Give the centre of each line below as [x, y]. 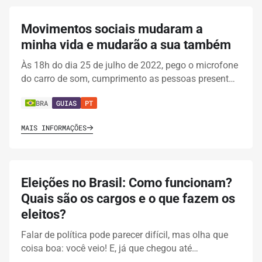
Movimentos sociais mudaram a [112, 29]
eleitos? [44, 215]
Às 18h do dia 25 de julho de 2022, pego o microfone [130, 65]
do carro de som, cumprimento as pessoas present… [128, 79]
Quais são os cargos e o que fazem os [128, 199]
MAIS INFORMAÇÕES [54, 128]
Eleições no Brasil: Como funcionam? [127, 183]
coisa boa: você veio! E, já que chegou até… [110, 249]
